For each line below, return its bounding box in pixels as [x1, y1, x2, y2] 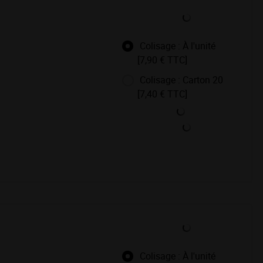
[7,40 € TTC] [137, 87, 187, 100]
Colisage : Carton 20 [137, 73, 223, 86]
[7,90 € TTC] [137, 53, 187, 66]
